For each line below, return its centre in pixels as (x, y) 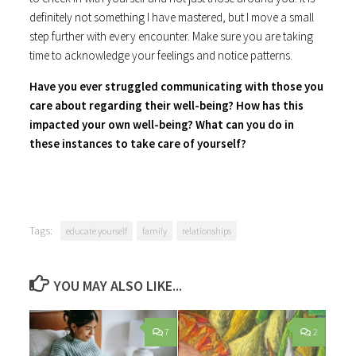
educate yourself (97, 230)
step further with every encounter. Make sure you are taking (172, 36)
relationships (207, 230)
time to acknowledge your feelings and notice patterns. (161, 55)
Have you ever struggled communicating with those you (177, 86)
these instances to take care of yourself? (138, 143)
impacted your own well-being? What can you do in (162, 124)
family (155, 230)
